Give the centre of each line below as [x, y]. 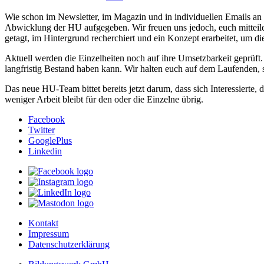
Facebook [47, 120]
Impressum [49, 234]
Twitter [42, 130]
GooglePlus [50, 141]
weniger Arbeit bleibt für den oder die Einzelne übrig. [104, 100]
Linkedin [45, 151]
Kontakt [43, 223]
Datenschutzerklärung [69, 245]
